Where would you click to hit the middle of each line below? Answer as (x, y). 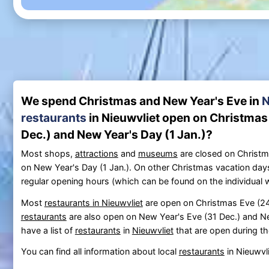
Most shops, (48, 153)
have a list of (48, 230)
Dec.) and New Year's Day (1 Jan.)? (116, 134)
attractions (96, 153)
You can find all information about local (100, 252)
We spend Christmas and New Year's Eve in (141, 101)
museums (158, 153)
